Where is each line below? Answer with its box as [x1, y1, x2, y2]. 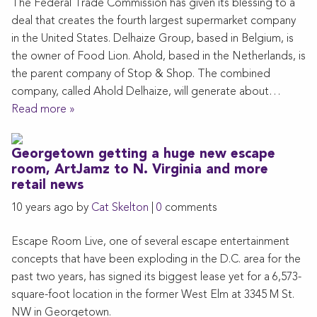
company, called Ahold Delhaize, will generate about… [11, 86, 281, 98]
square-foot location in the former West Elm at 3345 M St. [11, 289, 294, 301]
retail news [11, 178, 83, 192]
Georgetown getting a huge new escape [11, 147, 275, 161]
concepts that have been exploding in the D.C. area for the [11, 253, 301, 265]
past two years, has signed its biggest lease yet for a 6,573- [11, 271, 301, 283]
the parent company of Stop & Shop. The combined [11, 68, 270, 80]
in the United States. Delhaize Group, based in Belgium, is [11, 33, 294, 45]
